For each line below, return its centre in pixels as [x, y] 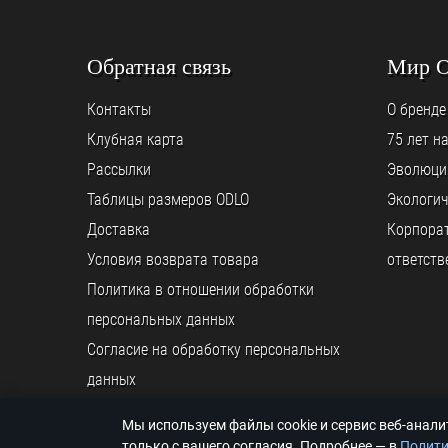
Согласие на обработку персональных [213, 349]
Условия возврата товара [173, 259]
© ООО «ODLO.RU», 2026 [155, 435]
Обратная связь [159, 66]
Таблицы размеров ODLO [168, 199]
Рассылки [119, 169]
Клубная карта [135, 139]
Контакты [119, 109]
